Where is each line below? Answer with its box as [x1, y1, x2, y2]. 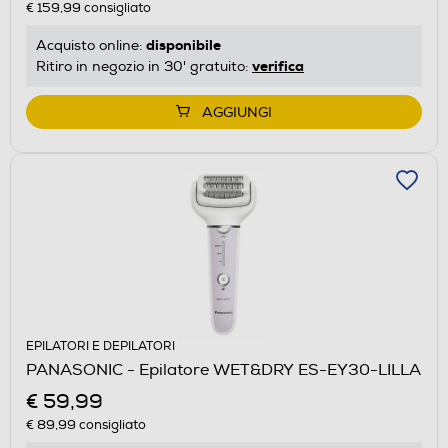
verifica [252, 56, 304, 75]
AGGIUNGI [202, 103, 272, 121]
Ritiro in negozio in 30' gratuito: [36, 57, 252, 75]
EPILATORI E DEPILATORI [26, 338, 175, 354]
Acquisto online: [36, 36, 146, 54]
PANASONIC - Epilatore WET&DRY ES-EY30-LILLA [26, 359, 421, 380]
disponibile [146, 35, 221, 54]
